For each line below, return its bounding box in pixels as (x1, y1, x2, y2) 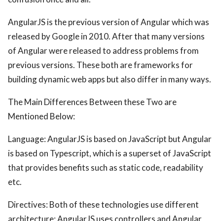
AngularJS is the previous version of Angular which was (8, 17, 209, 27)
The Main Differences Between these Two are (8, 97, 177, 107)
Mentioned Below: (8, 111, 75, 121)
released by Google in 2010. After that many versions (8, 31, 205, 41)
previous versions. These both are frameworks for (8, 60, 193, 70)
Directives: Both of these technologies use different (8, 199, 199, 210)
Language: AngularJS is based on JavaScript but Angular (8, 134, 212, 144)
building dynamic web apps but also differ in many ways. (8, 74, 211, 84)
